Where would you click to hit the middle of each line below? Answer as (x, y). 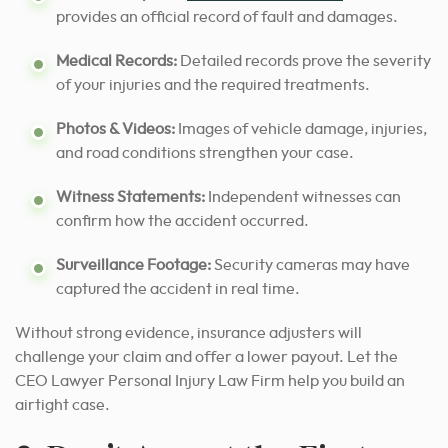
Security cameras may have (310, 264)
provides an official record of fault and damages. (227, 16)
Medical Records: (116, 60)
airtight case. (62, 404)
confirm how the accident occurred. (182, 220)
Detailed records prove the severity (304, 60)
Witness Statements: (130, 196)
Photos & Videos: (115, 128)
